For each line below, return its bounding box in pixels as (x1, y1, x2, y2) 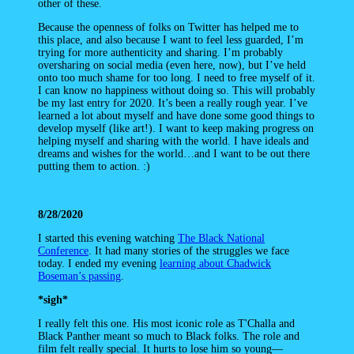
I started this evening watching (38, 232, 178, 245)
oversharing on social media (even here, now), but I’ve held (38, 58, 306, 71)
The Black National (178, 232, 265, 245)
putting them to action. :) (38, 160, 150, 172)
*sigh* (38, 294, 68, 307)
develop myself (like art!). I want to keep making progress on (38, 122, 314, 134)
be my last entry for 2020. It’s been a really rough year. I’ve (38, 96, 307, 109)
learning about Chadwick (160, 258, 271, 270)
